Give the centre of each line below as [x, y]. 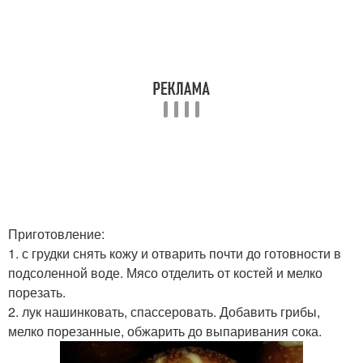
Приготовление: [56, 234]
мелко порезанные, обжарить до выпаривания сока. [165, 331]
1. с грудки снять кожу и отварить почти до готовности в [175, 253]
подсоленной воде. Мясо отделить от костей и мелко [165, 273]
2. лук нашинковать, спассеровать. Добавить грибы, [164, 312]
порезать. [37, 292]
